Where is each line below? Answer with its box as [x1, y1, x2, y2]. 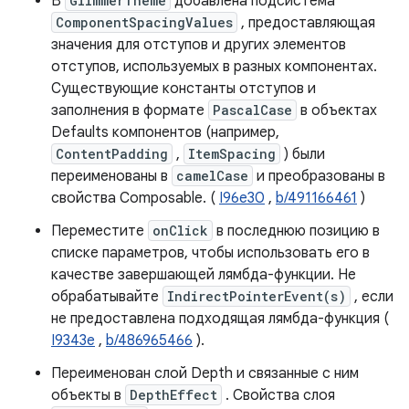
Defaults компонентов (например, [51, 123, 279, 142]
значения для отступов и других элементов [51, 36, 346, 54]
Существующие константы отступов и [51, 79, 316, 98]
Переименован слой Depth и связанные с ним [51, 364, 359, 383]
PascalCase [213, 101, 292, 119]
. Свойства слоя [222, 386, 335, 404]
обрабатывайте [51, 288, 163, 306]
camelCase [176, 167, 248, 184]
